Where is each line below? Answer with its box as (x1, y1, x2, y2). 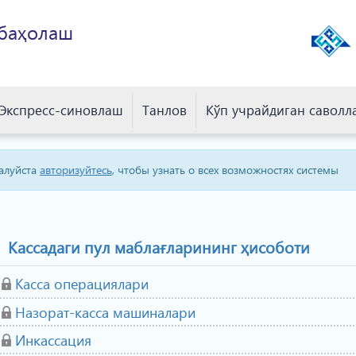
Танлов (142, 101, 187, 119)
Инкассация (15, 330, 91, 350)
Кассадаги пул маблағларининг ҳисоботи (4, 235, 310, 257)
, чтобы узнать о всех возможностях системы (112, 162, 339, 177)
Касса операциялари (15, 273, 149, 293)
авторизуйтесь (40, 162, 112, 177)
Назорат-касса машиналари (15, 302, 195, 322)
